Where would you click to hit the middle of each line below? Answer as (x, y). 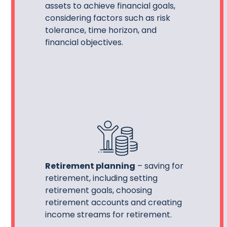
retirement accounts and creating (113, 203)
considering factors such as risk (108, 18)
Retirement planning (90, 166)
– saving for (159, 166)
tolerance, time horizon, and (101, 30)
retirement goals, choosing (99, 191)
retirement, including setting (101, 178)
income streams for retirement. (108, 215)
